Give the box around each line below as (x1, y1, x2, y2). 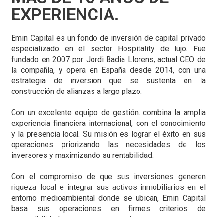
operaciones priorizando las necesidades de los (11, 139, 206, 149)
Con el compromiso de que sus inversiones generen (11, 171, 206, 181)
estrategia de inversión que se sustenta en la (11, 76, 206, 85)
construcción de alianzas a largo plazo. (11, 86, 142, 96)
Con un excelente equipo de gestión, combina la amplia (11, 108, 206, 117)
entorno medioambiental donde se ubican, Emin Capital (11, 193, 206, 202)
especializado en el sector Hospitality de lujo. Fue (11, 44, 206, 53)
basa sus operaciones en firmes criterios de (11, 203, 206, 213)
